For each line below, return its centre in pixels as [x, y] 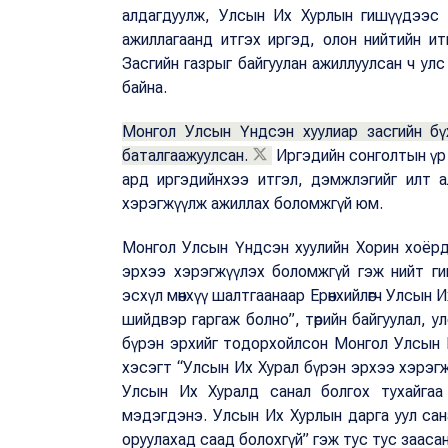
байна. [144, 88]
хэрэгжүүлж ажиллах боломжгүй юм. [252, 204]
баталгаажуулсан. [185, 156]
